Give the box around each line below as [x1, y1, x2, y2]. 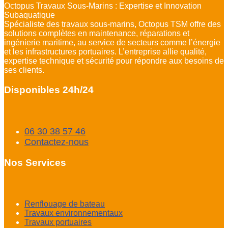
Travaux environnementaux [24, 208, 123, 217]
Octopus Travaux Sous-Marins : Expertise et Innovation [4, 1, 202, 10]
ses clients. [4, 65, 44, 74]
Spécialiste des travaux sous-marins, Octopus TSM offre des [4, 19, 221, 28]
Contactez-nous [24, 137, 89, 148]
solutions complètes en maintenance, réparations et [4, 28, 189, 38]
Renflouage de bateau [24, 199, 105, 208]
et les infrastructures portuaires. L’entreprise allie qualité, [4, 47, 207, 56]
